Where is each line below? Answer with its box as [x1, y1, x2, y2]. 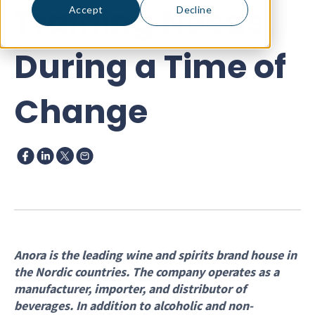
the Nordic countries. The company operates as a [14, 264, 279, 280]
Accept [68, 3, 103, 15]
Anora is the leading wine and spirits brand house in [14, 247, 297, 263]
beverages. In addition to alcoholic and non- [14, 297, 253, 314]
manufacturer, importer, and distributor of [14, 281, 246, 297]
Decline [176, 3, 212, 15]
